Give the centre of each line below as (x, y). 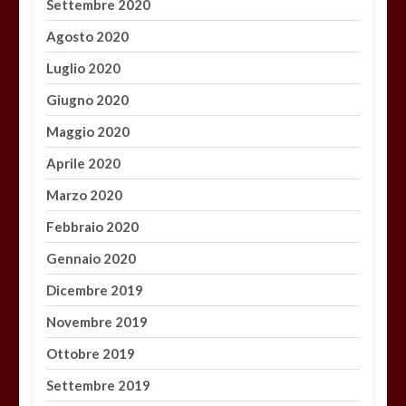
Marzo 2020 (85, 195)
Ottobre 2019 (91, 354)
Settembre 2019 (99, 386)
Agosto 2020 (88, 37)
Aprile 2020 (84, 164)
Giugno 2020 (88, 100)
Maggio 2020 (88, 132)
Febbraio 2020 (93, 227)
